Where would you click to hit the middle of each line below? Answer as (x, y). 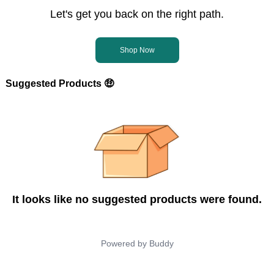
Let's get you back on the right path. (137, 14)
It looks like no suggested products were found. (137, 199)
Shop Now (137, 50)
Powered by (124, 243)
